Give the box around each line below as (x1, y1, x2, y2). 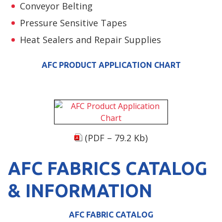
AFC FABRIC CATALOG (69, 210, 153, 219)
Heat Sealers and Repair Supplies (20, 33, 161, 46)
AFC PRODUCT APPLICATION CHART (41, 60, 181, 69)
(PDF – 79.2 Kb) (82, 131, 148, 144)
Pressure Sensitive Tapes (20, 16, 127, 29)
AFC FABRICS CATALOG (8, 158, 207, 178)
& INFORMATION (8, 180, 152, 201)
